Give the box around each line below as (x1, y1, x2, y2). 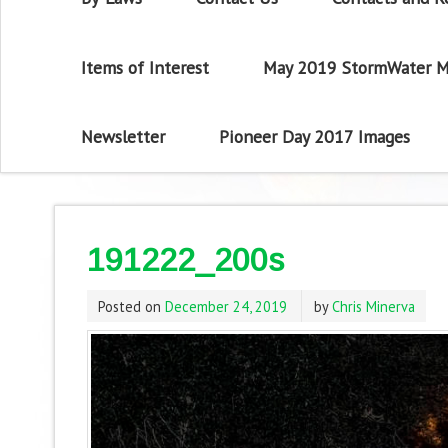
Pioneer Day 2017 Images (218, 125, 410, 149)
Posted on (97, 296, 165, 316)
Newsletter (81, 125, 166, 149)
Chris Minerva (331, 296, 415, 316)
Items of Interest (81, 55, 210, 79)
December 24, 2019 (164, 296, 287, 316)
